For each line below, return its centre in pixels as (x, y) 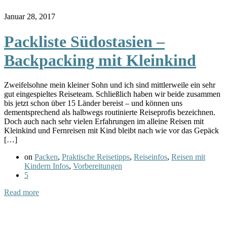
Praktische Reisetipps (96, 157)
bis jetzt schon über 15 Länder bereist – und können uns (93, 103)
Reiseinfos (150, 157)
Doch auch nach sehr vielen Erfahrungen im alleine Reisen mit (104, 122)
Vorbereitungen (98, 166)
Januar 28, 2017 (30, 17)
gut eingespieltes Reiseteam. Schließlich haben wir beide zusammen (112, 94)
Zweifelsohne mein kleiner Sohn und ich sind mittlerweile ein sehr (110, 85)
